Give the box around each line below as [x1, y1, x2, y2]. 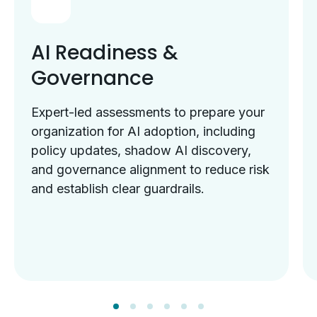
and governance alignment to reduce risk [31, 162, 270, 177]
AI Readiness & [31, 39, 178, 67]
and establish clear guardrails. [31, 181, 204, 196]
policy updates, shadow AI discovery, [31, 143, 251, 158]
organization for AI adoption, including [31, 124, 255, 139]
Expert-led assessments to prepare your [31, 105, 265, 120]
